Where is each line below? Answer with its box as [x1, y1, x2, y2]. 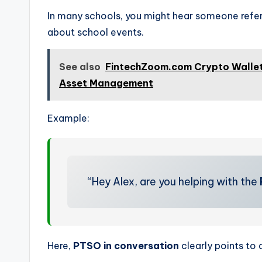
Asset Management [59, 77, 153, 89]
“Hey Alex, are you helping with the [88, 174, 260, 188]
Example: [47, 112, 89, 124]
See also [59, 60, 101, 73]
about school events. [47, 26, 144, 38]
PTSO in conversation [73, 239, 179, 251]
